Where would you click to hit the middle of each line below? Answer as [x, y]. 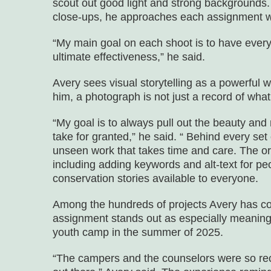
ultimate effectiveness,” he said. [129, 57]
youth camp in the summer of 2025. [138, 233]
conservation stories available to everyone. [155, 179]
